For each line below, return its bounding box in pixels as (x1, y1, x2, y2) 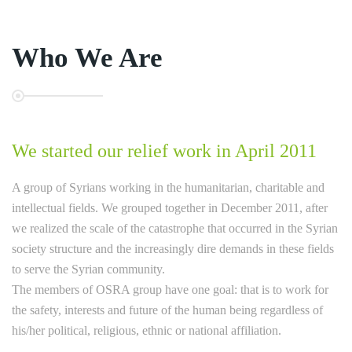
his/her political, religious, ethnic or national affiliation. (12, 324, 281, 337)
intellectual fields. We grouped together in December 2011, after (12, 201, 328, 214)
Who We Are (12, 42, 163, 73)
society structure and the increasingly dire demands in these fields (12, 242, 334, 255)
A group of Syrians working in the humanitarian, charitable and (12, 181, 324, 194)
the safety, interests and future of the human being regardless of (12, 303, 323, 317)
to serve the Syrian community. (12, 262, 165, 276)
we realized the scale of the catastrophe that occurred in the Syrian (12, 222, 338, 235)
